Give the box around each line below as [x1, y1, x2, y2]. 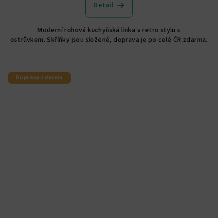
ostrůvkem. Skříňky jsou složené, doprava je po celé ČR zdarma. [10, 35, 208, 45]
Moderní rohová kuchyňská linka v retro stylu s [37, 25, 181, 35]
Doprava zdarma [16, 73, 63, 82]
